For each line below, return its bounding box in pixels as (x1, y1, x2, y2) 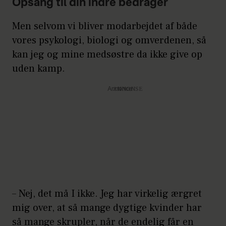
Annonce (107, 86, 132, 93)
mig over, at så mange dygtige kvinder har (12, 201, 202, 215)
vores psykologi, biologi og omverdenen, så (12, 34, 206, 47)
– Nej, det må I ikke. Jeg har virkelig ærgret (12, 187, 202, 201)
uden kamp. (12, 62, 65, 76)
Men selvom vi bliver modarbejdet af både (12, 20, 197, 33)
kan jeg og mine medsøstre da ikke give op (12, 48, 202, 62)
